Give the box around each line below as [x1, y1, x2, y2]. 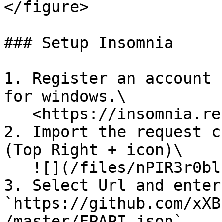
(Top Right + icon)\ [4, 141, 183, 159]
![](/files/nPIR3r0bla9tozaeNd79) [4, 159, 32, 176]
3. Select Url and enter [4, 176, 221, 194]
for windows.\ [4, 87, 126, 105]
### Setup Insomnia [4, 34, 173, 52]
